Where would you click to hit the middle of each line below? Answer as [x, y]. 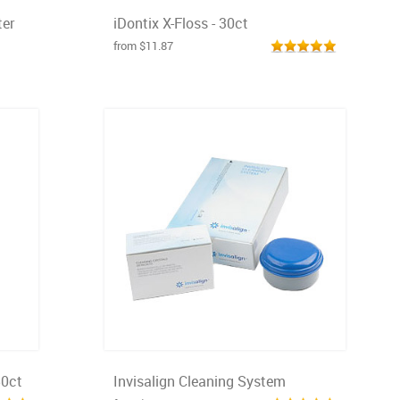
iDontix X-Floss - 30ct [181, 23]
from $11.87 [143, 46]
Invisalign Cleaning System [200, 381]
